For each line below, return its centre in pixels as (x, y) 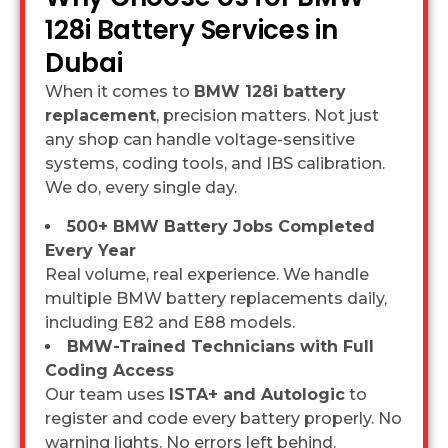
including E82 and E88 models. (170, 322)
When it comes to (119, 91)
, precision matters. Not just (267, 115)
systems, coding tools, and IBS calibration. (215, 163)
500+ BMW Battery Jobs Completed (221, 226)
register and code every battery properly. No (223, 418)
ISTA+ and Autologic (257, 394)
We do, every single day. (141, 187)
